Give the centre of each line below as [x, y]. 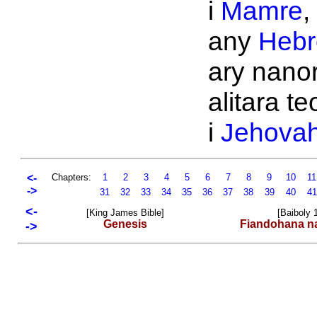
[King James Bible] [125, 213]
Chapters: [71, 177]
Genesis [125, 224]
